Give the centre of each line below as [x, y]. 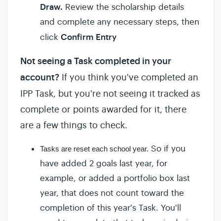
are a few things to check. [75, 126]
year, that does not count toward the [112, 193]
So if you [167, 149]
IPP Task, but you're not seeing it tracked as [110, 94]
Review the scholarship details [125, 7]
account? [41, 78]
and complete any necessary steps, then [120, 22]
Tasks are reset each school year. [94, 149]
